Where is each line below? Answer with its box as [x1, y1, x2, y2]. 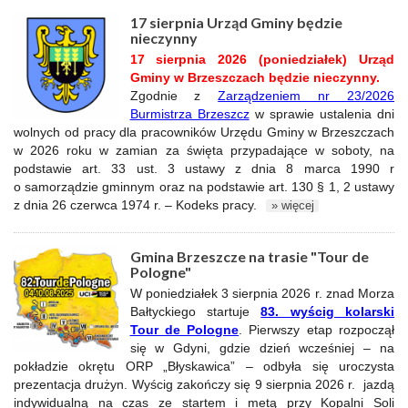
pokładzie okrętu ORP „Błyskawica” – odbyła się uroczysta [14, 359, 394, 373]
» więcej [268, 199, 314, 212]
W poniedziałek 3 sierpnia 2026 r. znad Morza [129, 286, 394, 301]
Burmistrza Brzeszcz [129, 107, 250, 121]
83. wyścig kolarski [260, 304, 394, 319]
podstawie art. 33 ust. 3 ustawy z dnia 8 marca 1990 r [14, 161, 394, 176]
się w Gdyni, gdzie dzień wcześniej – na [129, 341, 394, 355]
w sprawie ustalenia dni [254, 107, 394, 121]
